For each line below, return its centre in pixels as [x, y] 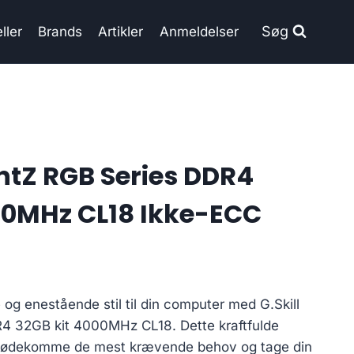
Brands [60, 31]
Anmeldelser [199, 31]
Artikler [121, 31]
